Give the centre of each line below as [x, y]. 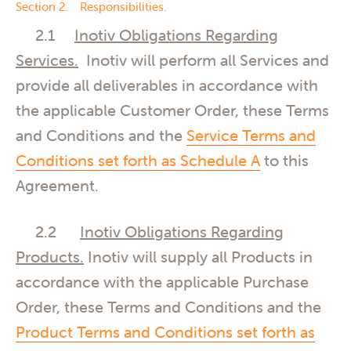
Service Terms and [251, 135]
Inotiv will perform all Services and [204, 60]
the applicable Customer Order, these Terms [172, 110]
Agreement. [59, 185]
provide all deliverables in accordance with [167, 85]
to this [284, 160]
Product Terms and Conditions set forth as [165, 331]
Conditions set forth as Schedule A [138, 160]
